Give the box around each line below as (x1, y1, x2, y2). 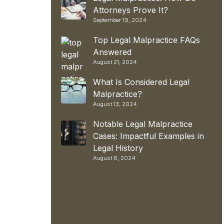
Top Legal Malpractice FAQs (93, 34, 200, 45)
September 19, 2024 (93, 16, 146, 23)
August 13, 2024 (93, 100, 137, 107)
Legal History (93, 142, 143, 153)
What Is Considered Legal (93, 76, 189, 87)
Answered (93, 46, 131, 57)
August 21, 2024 (93, 58, 137, 65)
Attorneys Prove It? (93, 4, 168, 15)
